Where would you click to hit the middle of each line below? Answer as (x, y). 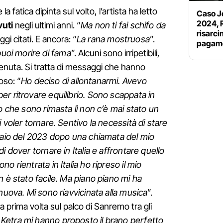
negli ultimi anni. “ (47, 25)
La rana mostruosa (113, 39)
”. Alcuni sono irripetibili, (115, 53)
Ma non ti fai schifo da (123, 25)
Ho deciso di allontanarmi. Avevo (84, 81)
